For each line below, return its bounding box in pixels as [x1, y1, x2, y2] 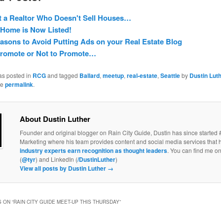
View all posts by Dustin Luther [19, 164, 108, 173]
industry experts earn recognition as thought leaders [19, 146, 167, 155]
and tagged [45, 71, 79, 80]
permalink [4, 80, 33, 89]
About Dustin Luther [19, 113, 90, 125]
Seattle [160, 71, 180, 80]
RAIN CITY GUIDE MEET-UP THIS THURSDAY [13, 198, 119, 205]
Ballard [79, 71, 100, 80]
